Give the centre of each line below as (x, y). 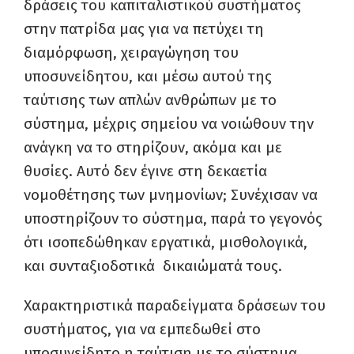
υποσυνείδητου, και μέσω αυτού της (148, 76)
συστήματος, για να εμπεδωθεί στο (142, 329)
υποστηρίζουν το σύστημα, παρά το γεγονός (173, 218)
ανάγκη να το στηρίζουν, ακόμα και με (153, 147)
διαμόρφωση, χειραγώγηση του (131, 53)
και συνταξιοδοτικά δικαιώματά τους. (153, 266)
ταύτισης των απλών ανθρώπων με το (150, 100)
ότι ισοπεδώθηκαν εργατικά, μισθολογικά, (166, 242)
